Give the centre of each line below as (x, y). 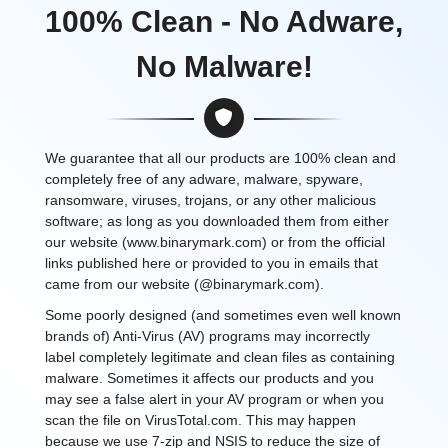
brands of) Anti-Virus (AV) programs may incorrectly (207, 336)
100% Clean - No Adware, (224, 21)
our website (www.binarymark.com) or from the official (215, 242)
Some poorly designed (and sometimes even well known (223, 315)
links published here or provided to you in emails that (211, 263)
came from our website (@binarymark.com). (184, 284)
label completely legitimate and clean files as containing (220, 357)
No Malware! (224, 66)
